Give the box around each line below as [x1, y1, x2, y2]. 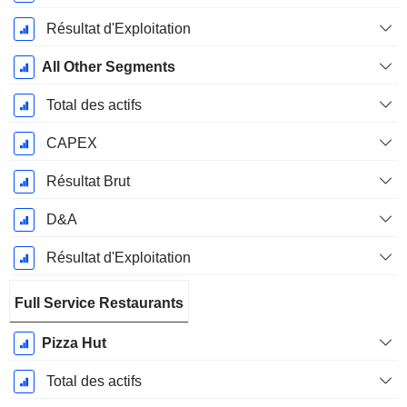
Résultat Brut [45, 174, 130, 190]
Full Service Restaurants [15, 295, 184, 312]
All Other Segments [41, 59, 175, 75]
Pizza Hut [41, 335, 106, 352]
